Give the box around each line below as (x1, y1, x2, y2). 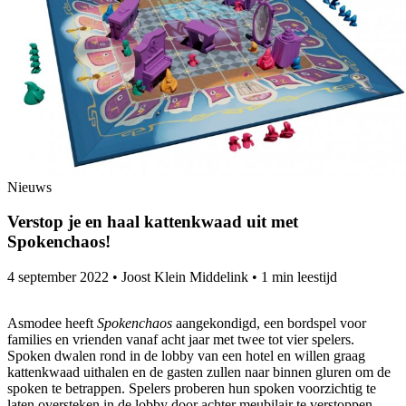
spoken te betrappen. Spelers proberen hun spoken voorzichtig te (7, 381, 376, 397)
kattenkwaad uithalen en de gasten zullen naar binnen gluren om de (7, 364, 391, 381)
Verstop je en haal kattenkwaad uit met (7, 212, 298, 232)
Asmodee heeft (7, 315, 97, 332)
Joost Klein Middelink (121, 269, 248, 285)
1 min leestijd (261, 269, 337, 285)
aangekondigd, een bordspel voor (172, 315, 366, 332)
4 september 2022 (7, 269, 109, 285)
